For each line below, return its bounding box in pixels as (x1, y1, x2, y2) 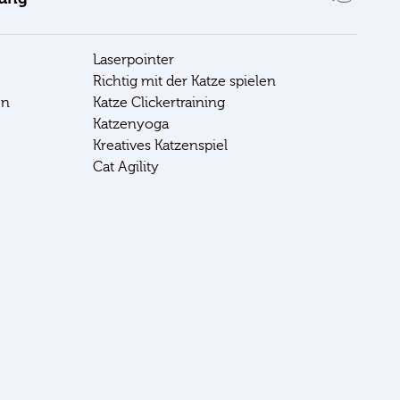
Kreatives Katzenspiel (93, 137, 228, 154)
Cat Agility (93, 158, 159, 175)
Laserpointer (93, 51, 174, 68)
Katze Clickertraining (93, 94, 225, 111)
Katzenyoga (93, 115, 169, 132)
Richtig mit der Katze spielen (93, 72, 276, 89)
